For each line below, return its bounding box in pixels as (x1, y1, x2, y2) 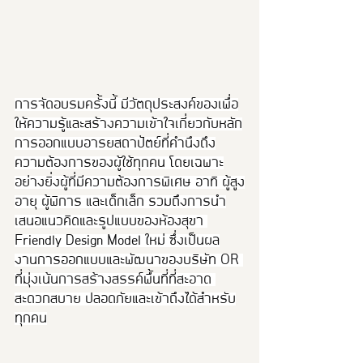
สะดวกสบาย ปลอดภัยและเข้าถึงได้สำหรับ (15, 292, 236, 305)
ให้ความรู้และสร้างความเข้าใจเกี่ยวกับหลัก (15, 117, 242, 130)
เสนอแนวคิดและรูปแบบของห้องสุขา (15, 214, 207, 228)
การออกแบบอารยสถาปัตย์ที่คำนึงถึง (15, 136, 216, 150)
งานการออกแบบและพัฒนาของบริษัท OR (15, 253, 243, 267)
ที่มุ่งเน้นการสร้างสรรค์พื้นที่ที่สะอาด (15, 272, 216, 286)
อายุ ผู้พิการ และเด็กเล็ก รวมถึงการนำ (15, 194, 226, 208)
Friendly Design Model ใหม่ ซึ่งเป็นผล (15, 233, 220, 247)
